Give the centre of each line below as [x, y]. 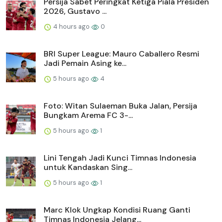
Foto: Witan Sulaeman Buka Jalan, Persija [120, 106]
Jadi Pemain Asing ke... [85, 63]
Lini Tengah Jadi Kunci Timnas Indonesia [120, 158]
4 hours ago [71, 27]
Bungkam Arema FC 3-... [88, 115]
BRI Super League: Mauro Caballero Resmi [121, 54]
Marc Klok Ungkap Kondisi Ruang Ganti [117, 210]
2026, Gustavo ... [75, 11]
